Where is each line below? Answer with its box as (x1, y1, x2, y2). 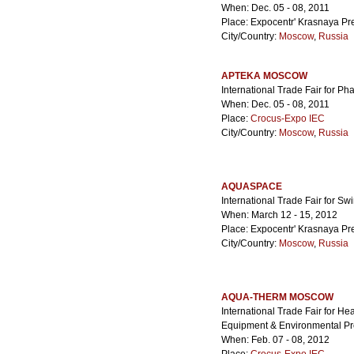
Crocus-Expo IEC (250, 113, 325, 124)
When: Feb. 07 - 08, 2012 (221, 334, 330, 345)
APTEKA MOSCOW (221, 70, 307, 81)
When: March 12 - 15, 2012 (221, 209, 337, 220)
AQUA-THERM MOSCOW (221, 292, 333, 303)
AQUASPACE (221, 181, 282, 192)
